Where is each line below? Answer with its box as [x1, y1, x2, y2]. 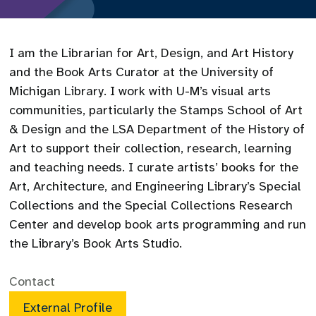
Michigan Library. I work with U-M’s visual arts [9, 83, 272, 99]
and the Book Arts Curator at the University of [9, 64, 274, 80]
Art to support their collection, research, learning [9, 140, 292, 156]
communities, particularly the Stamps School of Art [9, 102, 303, 118]
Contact [9, 274, 56, 289]
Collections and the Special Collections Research [9, 197, 293, 213]
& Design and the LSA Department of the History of [9, 121, 305, 137]
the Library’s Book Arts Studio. [9, 236, 183, 251]
